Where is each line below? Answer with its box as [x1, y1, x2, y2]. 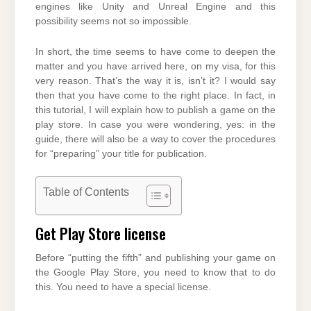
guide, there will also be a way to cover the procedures [35, 133, 276, 144]
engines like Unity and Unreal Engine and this [35, 1, 276, 12]
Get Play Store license [35, 221, 166, 244]
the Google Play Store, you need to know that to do [35, 267, 276, 278]
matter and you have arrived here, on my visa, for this [35, 60, 276, 72]
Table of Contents [43, 185, 129, 199]
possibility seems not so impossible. [35, 16, 192, 27]
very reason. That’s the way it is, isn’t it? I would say [35, 75, 276, 86]
